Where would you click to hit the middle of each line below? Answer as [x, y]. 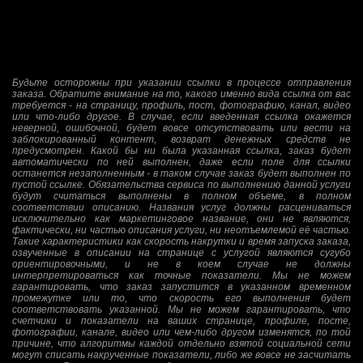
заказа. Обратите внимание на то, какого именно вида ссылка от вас [181, 94]
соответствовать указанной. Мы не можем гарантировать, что [181, 309]
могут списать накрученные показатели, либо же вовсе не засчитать [181, 354]
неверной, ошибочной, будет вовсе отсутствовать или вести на [181, 128]
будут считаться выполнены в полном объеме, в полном [181, 196]
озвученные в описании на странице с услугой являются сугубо [181, 252]
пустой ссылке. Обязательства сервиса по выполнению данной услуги [181, 184]
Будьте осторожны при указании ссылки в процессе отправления [181, 82]
